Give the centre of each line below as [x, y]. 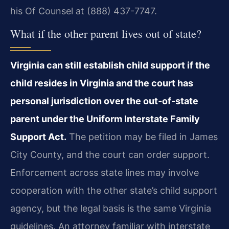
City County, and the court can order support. [110, 155]
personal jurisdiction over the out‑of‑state [104, 101]
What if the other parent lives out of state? [106, 34]
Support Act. [38, 137]
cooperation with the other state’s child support [114, 191]
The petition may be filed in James [142, 137]
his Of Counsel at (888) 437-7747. [84, 11]
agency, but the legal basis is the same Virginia [111, 209]
